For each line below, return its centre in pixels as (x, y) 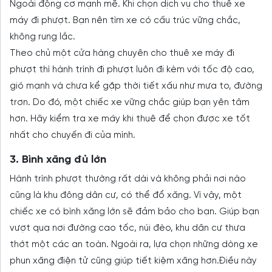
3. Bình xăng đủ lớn (58, 160)
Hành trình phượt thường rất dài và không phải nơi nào (128, 179)
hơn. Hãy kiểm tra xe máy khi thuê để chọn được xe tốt (130, 119)
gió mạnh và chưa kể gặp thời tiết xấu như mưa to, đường (136, 86)
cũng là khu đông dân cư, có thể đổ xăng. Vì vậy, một (126, 195)
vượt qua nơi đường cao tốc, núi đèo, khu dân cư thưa (127, 228)
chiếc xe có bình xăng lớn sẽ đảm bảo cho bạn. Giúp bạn (134, 212)
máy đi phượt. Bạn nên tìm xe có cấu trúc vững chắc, (125, 20)
